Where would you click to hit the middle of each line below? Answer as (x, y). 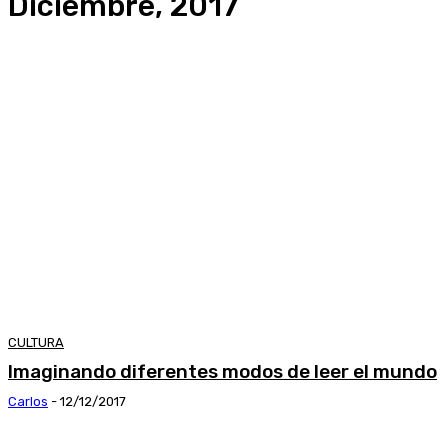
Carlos (28, 402)
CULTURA (36, 343)
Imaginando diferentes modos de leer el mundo (222, 372)
